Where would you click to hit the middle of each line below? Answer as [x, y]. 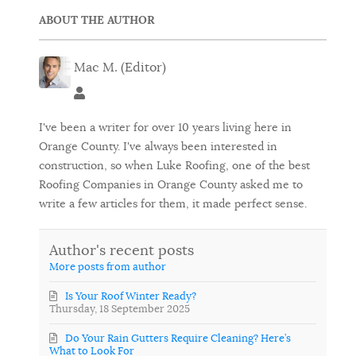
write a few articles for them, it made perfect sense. [173, 203]
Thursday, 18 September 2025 [120, 309]
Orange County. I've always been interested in [158, 146]
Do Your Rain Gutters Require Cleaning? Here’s [178, 339]
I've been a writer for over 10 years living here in [165, 127]
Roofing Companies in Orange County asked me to [171, 184]
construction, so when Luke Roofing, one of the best [174, 165]
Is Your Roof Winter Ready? [131, 296]
